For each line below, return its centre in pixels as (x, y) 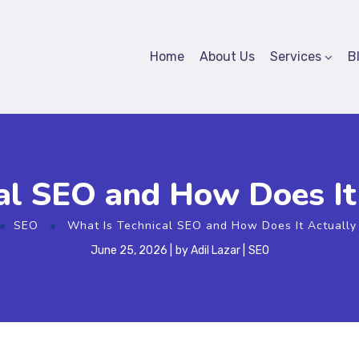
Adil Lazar (215, 250)
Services (296, 56)
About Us (228, 56)
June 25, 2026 (129, 250)
